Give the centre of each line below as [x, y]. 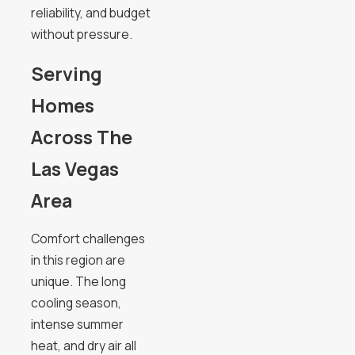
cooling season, [76, 303]
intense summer [77, 324]
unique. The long [78, 282]
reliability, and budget [90, 13]
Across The [81, 137]
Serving [66, 73]
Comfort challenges [88, 239]
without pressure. [81, 34]
